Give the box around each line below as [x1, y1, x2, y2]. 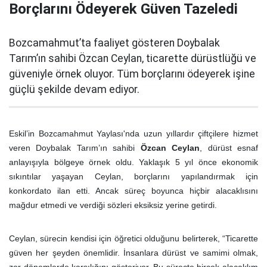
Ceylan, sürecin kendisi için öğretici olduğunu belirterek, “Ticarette [9, 233, 258, 243]
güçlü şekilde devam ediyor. [9, 83, 139, 95]
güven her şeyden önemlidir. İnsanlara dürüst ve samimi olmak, [9, 247, 258, 257]
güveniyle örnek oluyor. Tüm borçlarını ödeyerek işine [9, 67, 255, 80]
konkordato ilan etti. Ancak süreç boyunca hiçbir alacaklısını [9, 185, 258, 195]
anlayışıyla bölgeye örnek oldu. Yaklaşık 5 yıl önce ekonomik [9, 157, 258, 167]
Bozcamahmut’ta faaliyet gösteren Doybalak [9, 36, 220, 49]
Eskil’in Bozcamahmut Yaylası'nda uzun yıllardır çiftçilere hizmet [9, 128, 258, 138]
